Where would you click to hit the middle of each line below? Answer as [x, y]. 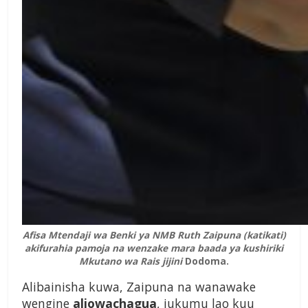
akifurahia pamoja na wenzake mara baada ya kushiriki [154, 248]
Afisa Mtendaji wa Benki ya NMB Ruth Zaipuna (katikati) [154, 235]
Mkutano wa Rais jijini [131, 261]
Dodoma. [207, 261]
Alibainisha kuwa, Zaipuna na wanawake [139, 287]
